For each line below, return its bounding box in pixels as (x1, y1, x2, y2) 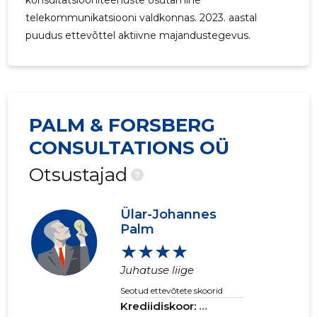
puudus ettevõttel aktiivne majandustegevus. (25, 29, 251, 42)
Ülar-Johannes (120, 207, 217, 223)
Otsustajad (29, 163, 128, 187)
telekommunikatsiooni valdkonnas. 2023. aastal (25, 11, 258, 25)
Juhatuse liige (120, 263, 195, 277)
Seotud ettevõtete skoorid (120, 285, 224, 296)
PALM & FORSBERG (29, 114, 216, 137)
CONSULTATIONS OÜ (29, 137, 230, 160)
